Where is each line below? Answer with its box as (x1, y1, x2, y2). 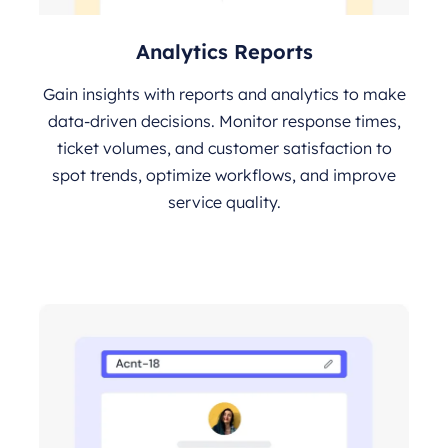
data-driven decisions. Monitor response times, (47, 110, 401, 131)
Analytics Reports (135, 38, 313, 64)
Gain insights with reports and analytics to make (42, 83, 406, 104)
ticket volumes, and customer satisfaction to (56, 137, 392, 158)
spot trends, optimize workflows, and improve (52, 164, 396, 185)
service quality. (167, 191, 281, 212)
